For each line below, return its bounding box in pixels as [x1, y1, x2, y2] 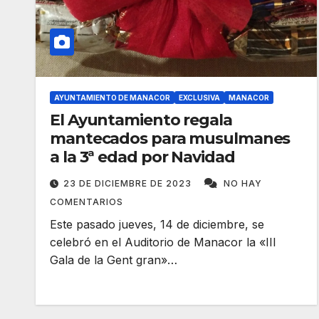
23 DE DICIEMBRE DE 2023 [63, 178, 194, 189]
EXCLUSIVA [179, 93, 220, 102]
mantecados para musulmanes [50, 129, 291, 148]
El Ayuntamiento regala [50, 110, 232, 130]
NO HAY [224, 178, 262, 189]
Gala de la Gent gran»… [50, 253, 177, 267]
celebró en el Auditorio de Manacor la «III [50, 235, 276, 249]
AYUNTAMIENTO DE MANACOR [54, 93, 170, 102]
